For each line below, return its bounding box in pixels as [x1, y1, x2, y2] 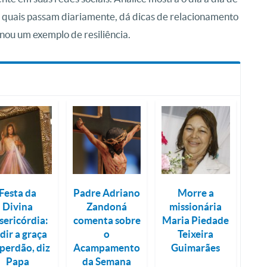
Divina [2, 201, 33, 213]
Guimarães [171, 242, 221, 254]
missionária [169, 201, 222, 213]
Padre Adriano [73, 187, 141, 199]
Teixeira [178, 228, 214, 240]
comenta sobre [73, 215, 141, 226]
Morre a [177, 187, 214, 199]
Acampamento [73, 242, 141, 254]
